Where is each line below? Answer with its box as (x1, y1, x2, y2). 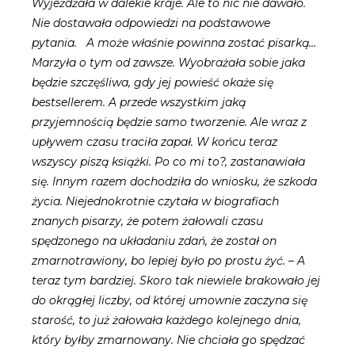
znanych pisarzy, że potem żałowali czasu (32, 214, 263, 229)
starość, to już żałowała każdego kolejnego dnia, (32, 313, 301, 328)
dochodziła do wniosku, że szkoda (130, 174, 317, 189)
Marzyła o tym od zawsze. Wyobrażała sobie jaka (32, 55, 305, 71)
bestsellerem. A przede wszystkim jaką (32, 95, 246, 110)
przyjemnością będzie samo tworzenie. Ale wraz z (32, 115, 307, 130)
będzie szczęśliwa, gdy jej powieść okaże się (32, 75, 273, 90)
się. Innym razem (32, 174, 127, 189)
